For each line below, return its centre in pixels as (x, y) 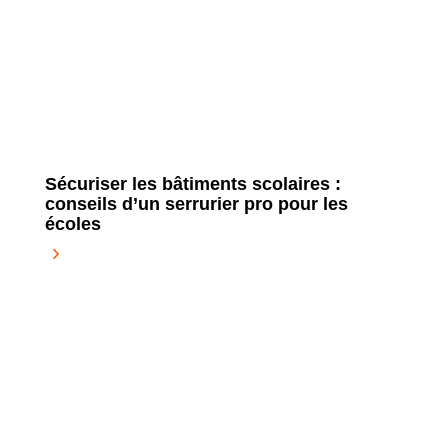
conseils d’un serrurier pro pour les (196, 204)
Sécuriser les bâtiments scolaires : (192, 184)
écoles (72, 224)
